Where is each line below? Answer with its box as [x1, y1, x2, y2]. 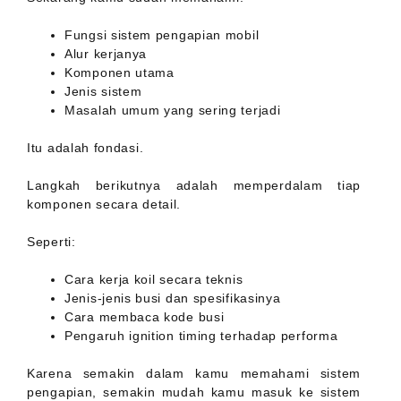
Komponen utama [64, 65, 175, 81]
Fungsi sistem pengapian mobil [64, 28, 260, 43]
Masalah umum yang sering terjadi [64, 103, 281, 118]
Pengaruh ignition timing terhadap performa [64, 328, 338, 344]
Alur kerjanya [64, 47, 148, 62]
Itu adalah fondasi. [27, 141, 144, 156]
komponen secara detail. [27, 197, 182, 212]
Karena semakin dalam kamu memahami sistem [27, 366, 361, 381]
